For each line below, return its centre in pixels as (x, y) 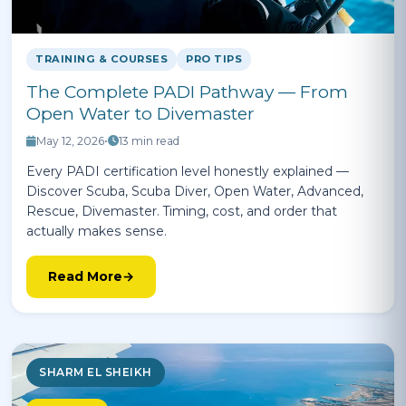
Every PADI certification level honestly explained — (188, 171)
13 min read (149, 141)
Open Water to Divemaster (140, 114)
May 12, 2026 (70, 141)
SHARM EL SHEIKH (96, 372)
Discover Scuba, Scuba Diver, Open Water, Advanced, (195, 191)
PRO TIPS (214, 59)
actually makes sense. (97, 231)
